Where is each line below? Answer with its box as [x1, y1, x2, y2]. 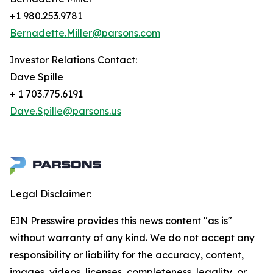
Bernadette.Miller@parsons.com [10, 27, 160, 40]
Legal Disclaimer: [10, 188, 91, 200]
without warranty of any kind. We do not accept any [10, 232, 255, 244]
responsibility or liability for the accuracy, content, [10, 249, 244, 261]
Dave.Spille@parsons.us [10, 105, 121, 118]
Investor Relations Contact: [10, 54, 137, 66]
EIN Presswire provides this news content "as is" [10, 214, 232, 227]
